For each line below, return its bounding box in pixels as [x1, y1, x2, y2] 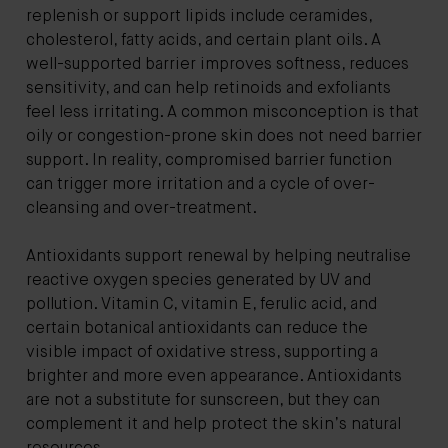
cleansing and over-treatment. [26, 200, 257, 217]
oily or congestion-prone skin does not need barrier [26, 128, 422, 145]
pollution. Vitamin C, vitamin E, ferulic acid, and [26, 296, 377, 313]
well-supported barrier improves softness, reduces [26, 56, 409, 73]
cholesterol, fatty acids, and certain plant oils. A [26, 32, 381, 49]
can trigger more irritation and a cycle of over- [26, 176, 375, 193]
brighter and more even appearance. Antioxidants [26, 368, 402, 385]
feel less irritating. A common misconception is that [26, 104, 419, 121]
